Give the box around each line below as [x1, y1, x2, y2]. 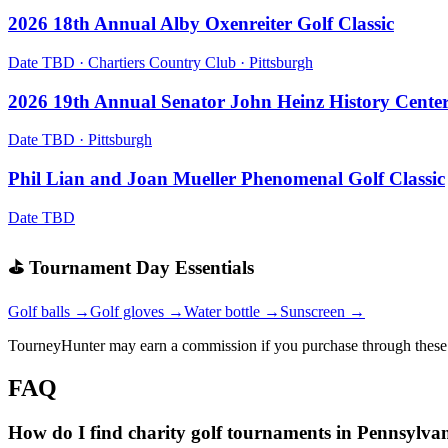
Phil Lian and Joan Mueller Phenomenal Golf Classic [8, 168, 445, 190]
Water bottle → [184, 303, 280, 321]
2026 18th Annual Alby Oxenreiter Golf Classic [8, 13, 394, 35]
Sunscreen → [280, 303, 365, 321]
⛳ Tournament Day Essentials [8, 256, 254, 278]
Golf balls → [8, 303, 90, 321]
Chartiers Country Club [88, 53, 236, 71]
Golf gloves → [90, 303, 184, 321]
